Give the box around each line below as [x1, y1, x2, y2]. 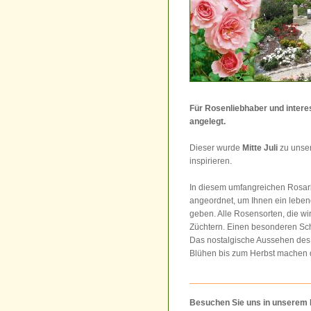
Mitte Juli [242, 143, 280, 153]
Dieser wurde [190, 143, 242, 153]
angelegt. [190, 117, 226, 126]
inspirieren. [190, 156, 232, 166]
